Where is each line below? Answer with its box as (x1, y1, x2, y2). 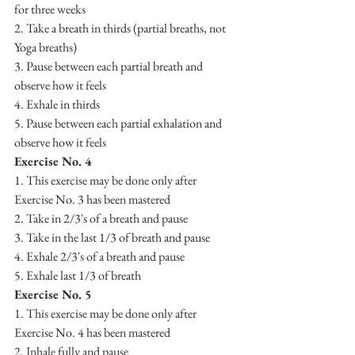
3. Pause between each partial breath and (14, 57, 205, 74)
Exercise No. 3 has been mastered (14, 190, 170, 208)
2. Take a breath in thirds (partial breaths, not (14, 19, 228, 36)
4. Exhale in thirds (14, 95, 100, 113)
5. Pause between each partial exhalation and (14, 114, 224, 132)
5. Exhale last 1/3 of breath (14, 266, 141, 284)
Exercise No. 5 (14, 285, 91, 303)
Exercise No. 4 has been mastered (14, 323, 170, 341)
